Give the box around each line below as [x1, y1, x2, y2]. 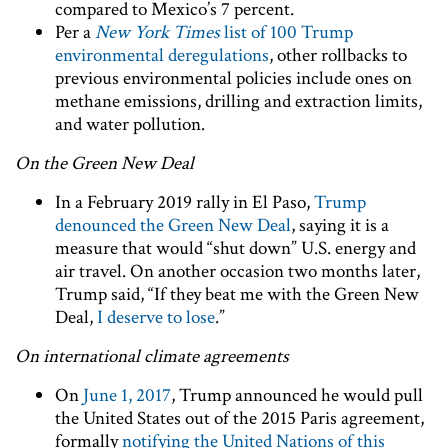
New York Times [95, 19, 220, 45]
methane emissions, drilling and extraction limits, [55, 88, 422, 114]
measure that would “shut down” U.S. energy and [55, 235, 416, 261]
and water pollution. [55, 111, 205, 137]
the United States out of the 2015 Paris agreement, [55, 405, 424, 431]
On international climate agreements [15, 343, 289, 369]
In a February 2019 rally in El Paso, [55, 189, 314, 215]
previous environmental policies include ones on [55, 65, 412, 91]
